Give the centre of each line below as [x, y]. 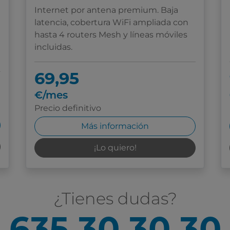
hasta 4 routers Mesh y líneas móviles [111, 35]
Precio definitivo [68, 108]
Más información [115, 126]
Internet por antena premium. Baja [106, 10]
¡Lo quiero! [115, 148]
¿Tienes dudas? [115, 199]
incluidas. [53, 47]
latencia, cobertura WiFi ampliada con [111, 23]
